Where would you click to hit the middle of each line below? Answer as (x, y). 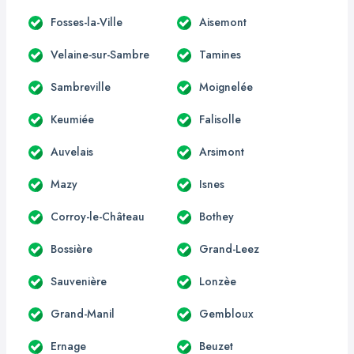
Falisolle (220, 119)
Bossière (72, 249)
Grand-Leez (229, 249)
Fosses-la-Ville (87, 22)
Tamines (220, 54)
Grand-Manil (83, 313)
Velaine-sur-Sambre (100, 54)
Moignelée (226, 87)
